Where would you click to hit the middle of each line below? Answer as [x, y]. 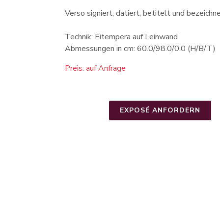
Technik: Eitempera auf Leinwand [121, 37]
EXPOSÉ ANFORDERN [160, 110]
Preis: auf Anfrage [95, 69]
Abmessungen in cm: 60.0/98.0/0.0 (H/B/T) [140, 49]
